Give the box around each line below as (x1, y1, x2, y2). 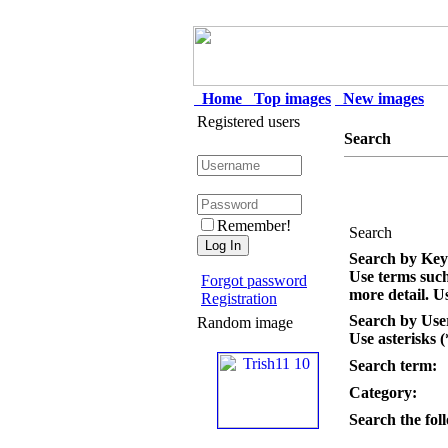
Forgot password (201, 272, 307, 289)
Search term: (349, 357, 437, 374)
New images (335, 90, 424, 107)
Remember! (217, 217, 291, 234)
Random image (197, 314, 293, 331)
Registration (201, 290, 277, 307)
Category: (349, 384, 417, 401)
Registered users (197, 113, 300, 130)
